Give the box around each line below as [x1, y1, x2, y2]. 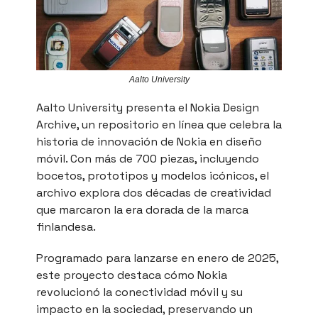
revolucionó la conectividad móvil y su [36, 284, 243, 300]
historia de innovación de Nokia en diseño [36, 133, 262, 149]
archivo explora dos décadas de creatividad [36, 185, 271, 200]
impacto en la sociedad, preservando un [36, 301, 253, 317]
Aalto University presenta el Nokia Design [36, 99, 259, 115]
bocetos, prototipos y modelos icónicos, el [36, 168, 269, 183]
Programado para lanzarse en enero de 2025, [36, 250, 278, 265]
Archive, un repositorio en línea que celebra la [36, 116, 282, 132]
